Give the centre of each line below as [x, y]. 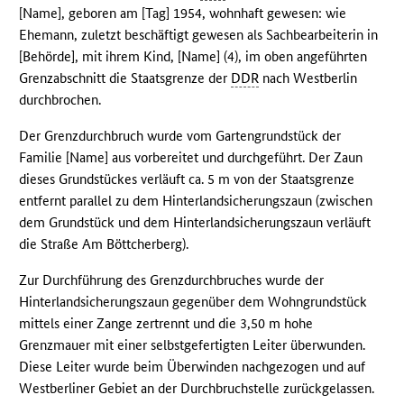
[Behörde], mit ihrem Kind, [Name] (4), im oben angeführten [193, 57]
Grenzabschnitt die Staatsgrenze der [125, 78]
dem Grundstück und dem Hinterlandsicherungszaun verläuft [195, 223]
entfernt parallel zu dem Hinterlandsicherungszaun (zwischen [196, 201]
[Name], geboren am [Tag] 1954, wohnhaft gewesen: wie [183, 14]
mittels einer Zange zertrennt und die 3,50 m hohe [166, 324]
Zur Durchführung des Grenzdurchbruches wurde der [172, 280]
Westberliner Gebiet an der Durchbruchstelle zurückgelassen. [197, 389]
